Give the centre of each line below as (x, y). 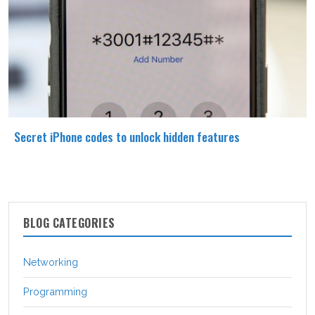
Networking (51, 262)
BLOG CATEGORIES (69, 223)
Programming (55, 292)
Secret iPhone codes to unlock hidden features (127, 136)
